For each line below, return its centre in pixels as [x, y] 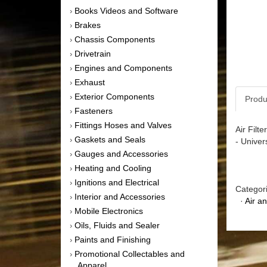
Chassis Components [115, 39]
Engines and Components [123, 68]
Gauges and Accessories [121, 153]
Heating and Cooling [113, 168]
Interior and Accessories [120, 196]
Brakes [88, 25]
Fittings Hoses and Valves [123, 125]
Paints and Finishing [113, 239]
